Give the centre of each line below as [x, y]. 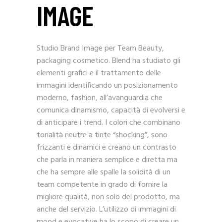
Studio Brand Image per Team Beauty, [100, 48]
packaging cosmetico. [74, 61]
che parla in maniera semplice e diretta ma [107, 160]
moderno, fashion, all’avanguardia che [100, 98]
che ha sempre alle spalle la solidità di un [104, 172]
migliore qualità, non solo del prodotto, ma [108, 197]
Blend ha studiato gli [146, 61]
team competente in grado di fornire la [102, 185]
